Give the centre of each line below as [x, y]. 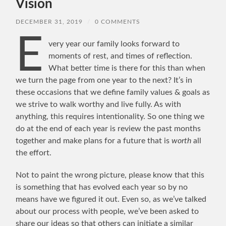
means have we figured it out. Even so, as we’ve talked [111, 199]
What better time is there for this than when [127, 68]
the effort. [34, 153]
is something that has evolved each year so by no [102, 187]
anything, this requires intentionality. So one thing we [110, 116]
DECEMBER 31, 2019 [49, 21]
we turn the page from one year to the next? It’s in [104, 80]
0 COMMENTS [118, 21]
